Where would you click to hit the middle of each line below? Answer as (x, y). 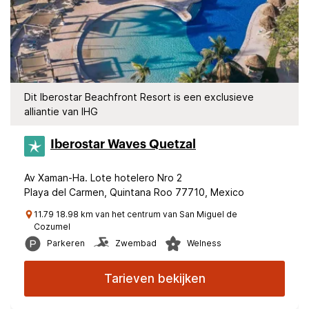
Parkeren (66, 243)
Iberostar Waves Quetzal (123, 144)
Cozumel (52, 227)
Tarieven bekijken (154, 279)
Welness (204, 243)
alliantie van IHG (61, 111)
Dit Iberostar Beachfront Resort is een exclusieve (139, 97)
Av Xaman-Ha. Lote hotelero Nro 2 (103, 178)
